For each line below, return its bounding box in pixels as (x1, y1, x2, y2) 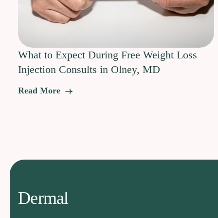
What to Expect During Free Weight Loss (18, 49, 197, 61)
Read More (18, 86, 63, 96)
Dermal (18, 188, 69, 208)
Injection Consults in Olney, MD (18, 63, 160, 76)
